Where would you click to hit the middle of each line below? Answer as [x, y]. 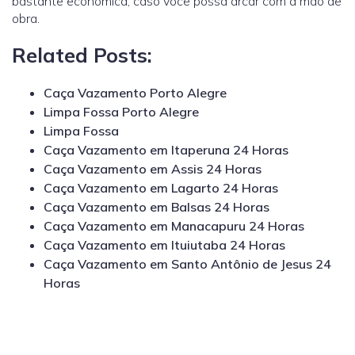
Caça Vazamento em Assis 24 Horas [153, 169]
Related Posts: [82, 55]
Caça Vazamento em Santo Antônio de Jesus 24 [187, 264]
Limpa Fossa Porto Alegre [121, 112]
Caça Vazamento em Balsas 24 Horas [157, 207]
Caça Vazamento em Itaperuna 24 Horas [166, 150]
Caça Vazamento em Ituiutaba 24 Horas [164, 245]
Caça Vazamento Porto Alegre [135, 93]
